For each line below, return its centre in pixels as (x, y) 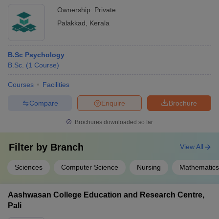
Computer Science (90, 167)
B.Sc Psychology (36, 55)
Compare (44, 103)
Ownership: (76, 10)
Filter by (30, 147)
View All (192, 147)
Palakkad (71, 23)
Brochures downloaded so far (113, 122)
